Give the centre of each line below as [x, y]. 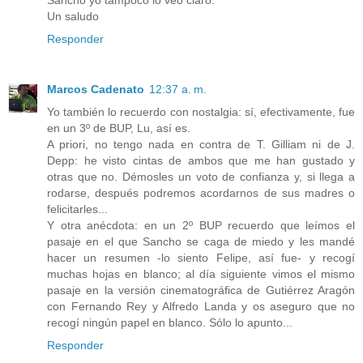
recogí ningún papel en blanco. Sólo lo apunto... [170, 322]
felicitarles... [77, 209]
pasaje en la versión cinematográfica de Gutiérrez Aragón [201, 290]
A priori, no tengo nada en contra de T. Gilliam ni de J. [201, 144]
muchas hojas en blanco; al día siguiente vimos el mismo [201, 273]
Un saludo [73, 16]
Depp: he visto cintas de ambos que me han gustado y [201, 160]
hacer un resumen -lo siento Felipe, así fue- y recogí [201, 257]
